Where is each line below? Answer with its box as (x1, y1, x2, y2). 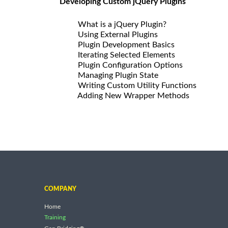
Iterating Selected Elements (70, 50, 175, 59)
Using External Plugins (70, 30, 158, 39)
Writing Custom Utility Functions (70, 81, 196, 90)
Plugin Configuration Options (70, 61, 183, 69)
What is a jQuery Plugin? (70, 20, 166, 28)
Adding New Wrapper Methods (70, 91, 189, 100)
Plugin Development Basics (70, 40, 175, 49)
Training (44, 214, 66, 221)
